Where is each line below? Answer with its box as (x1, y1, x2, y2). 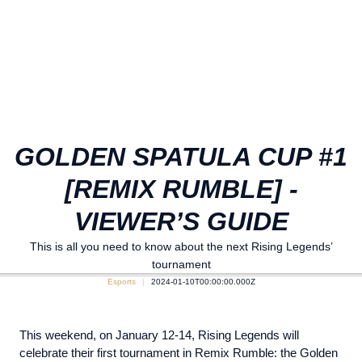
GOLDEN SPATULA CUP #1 (15, 142, 347, 171)
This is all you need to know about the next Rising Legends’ (29, 240, 333, 253)
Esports (107, 277, 136, 286)
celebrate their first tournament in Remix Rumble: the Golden (19, 347, 338, 360)
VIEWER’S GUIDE (74, 207, 288, 236)
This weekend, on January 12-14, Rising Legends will (19, 329, 299, 342)
